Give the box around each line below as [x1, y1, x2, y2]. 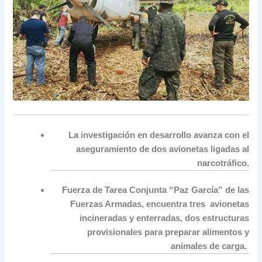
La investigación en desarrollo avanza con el [68, 130, 249, 140]
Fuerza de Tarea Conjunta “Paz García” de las [61, 185, 249, 195]
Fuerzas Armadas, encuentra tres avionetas [70, 199, 249, 209]
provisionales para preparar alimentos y [87, 227, 249, 237]
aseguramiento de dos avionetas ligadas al [75, 144, 249, 154]
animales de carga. [170, 242, 249, 251]
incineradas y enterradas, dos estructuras [79, 213, 249, 223]
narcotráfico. [196, 158, 249, 168]
